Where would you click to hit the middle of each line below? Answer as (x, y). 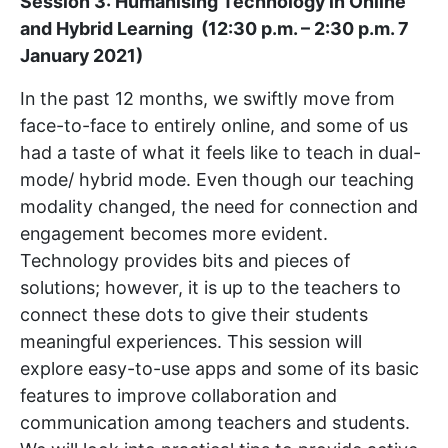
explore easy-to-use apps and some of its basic (219, 368)
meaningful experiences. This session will (191, 341)
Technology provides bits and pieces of (185, 260)
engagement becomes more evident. (174, 233)
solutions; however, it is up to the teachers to (210, 287)
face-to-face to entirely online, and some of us (214, 125)
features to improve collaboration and (178, 395)
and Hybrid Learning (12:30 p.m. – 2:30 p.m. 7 (214, 28)
